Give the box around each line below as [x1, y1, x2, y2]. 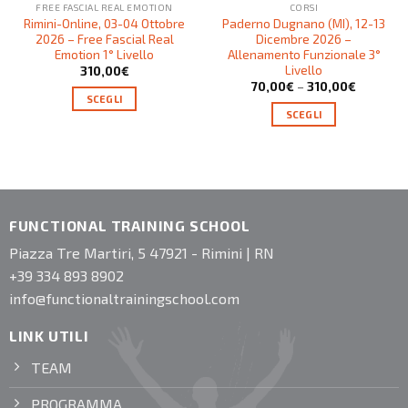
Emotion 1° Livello [55, 46, 154, 62]
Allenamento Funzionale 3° [227, 46, 381, 62]
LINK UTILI [8, 327, 89, 345]
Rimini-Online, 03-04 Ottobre [24, 15, 185, 31]
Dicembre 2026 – [256, 30, 352, 46]
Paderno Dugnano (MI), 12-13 [222, 15, 385, 31]
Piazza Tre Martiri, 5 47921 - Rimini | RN [8, 243, 274, 261]
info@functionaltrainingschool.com [8, 289, 240, 307]
